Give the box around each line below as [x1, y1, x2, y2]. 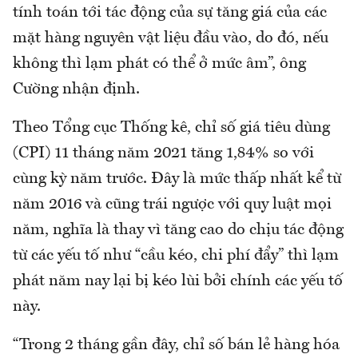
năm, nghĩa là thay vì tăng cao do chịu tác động [13, 221, 344, 238]
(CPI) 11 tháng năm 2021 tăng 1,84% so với [13, 145, 314, 161]
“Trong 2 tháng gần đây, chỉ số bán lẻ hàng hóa [13, 336, 340, 353]
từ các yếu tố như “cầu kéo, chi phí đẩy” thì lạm [13, 247, 339, 264]
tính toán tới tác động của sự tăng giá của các [13, 4, 327, 21]
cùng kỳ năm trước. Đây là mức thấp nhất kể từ [13, 170, 341, 187]
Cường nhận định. [13, 81, 140, 97]
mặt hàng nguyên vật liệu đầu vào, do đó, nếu [13, 30, 328, 46]
